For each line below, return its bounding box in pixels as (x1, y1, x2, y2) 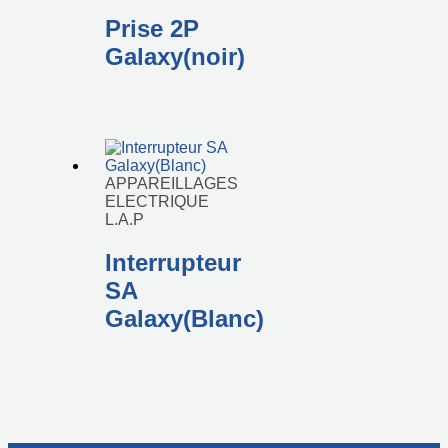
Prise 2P (104, 15, 199, 43)
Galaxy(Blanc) (104, 304, 264, 332)
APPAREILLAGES (104, 175, 238, 193)
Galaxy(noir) (104, 43, 245, 71)
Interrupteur (104, 248, 241, 276)
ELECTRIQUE (104, 193, 209, 211)
